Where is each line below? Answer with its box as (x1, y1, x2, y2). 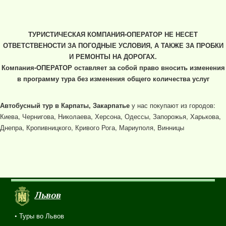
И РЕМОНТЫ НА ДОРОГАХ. (69, 51, 157, 62)
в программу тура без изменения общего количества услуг (17, 74, 209, 84)
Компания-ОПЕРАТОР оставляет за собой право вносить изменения (1, 63, 225, 73)
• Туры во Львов (15, 211, 65, 221)
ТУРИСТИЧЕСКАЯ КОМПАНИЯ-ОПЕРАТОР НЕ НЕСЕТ (28, 29, 198, 39)
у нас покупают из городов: (130, 100, 215, 110)
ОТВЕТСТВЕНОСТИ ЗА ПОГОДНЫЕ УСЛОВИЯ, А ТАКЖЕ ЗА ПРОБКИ (3, 40, 223, 50)
